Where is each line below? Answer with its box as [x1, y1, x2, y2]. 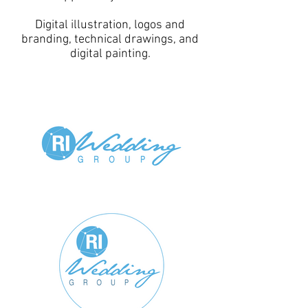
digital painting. [69, 47, 151, 61]
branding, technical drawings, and [21, 32, 199, 47]
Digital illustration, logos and [35, 18, 185, 32]
